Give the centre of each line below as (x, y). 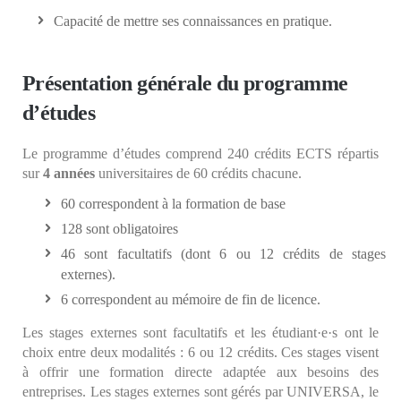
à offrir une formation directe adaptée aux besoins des (200, 371)
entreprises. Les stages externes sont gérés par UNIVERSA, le (200, 391)
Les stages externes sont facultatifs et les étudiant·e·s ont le (200, 332)
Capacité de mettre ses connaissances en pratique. (193, 21)
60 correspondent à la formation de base (173, 203)
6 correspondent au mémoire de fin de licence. (191, 299)
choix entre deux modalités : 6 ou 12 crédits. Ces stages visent (200, 352)
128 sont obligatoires (119, 228)
